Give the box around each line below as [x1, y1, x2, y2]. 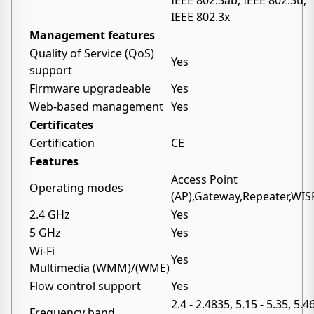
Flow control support [29, 278, 141, 294]
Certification [29, 135, 95, 151]
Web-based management [29, 99, 163, 114]
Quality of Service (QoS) [29, 46, 154, 61]
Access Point [171, 172, 238, 187]
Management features [29, 27, 155, 43]
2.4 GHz [29, 207, 70, 222]
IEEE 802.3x [171, 9, 230, 25]
